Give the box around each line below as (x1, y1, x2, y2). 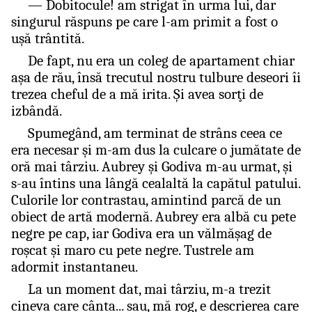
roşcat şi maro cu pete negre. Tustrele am (11, 242, 254, 258)
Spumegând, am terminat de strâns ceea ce (27, 125, 282, 141)
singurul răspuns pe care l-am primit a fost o (11, 13, 278, 30)
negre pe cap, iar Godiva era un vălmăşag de (11, 225, 272, 242)
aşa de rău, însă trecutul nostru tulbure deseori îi (11, 69, 301, 86)
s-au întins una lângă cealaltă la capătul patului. (11, 175, 300, 192)
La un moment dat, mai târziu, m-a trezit (27, 281, 271, 297)
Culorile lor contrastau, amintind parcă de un (11, 192, 281, 208)
